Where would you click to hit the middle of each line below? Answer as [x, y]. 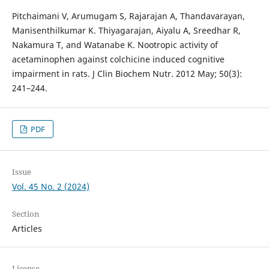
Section [25, 213]
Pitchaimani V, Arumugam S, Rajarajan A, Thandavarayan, [128, 16]
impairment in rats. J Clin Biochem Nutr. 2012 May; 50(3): [127, 73]
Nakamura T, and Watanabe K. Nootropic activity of [115, 44]
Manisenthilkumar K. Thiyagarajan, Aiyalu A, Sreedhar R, [126, 30]
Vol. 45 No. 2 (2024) [50, 186]
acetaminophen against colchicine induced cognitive [118, 59]
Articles [27, 228]
